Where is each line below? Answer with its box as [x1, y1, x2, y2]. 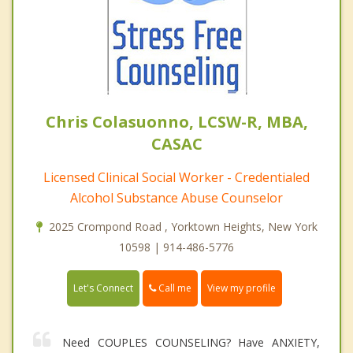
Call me [156, 281, 191, 295]
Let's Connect [73, 281, 133, 295]
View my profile [207, 281, 276, 295]
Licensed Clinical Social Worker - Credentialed [43, 168, 310, 186]
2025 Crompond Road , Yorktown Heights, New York [48, 218, 318, 234]
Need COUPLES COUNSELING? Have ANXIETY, [62, 335, 320, 351]
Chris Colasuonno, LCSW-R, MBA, [45, 110, 308, 132]
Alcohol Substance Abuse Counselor [70, 188, 283, 206]
